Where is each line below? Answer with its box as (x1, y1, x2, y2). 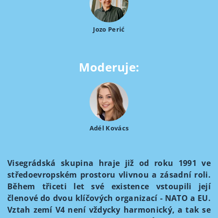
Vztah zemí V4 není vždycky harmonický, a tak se (7, 204, 211, 215)
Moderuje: (78, 59, 140, 75)
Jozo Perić (93, 25, 125, 34)
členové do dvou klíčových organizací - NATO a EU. (7, 193, 211, 203)
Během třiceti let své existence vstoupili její (7, 181, 211, 192)
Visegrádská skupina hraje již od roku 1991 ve (7, 158, 211, 168)
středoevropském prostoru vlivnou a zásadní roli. (7, 169, 211, 180)
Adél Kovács (89, 124, 129, 132)
